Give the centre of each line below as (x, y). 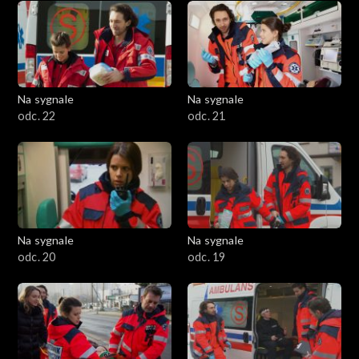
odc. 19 (207, 257)
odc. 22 (37, 116)
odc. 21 (207, 116)
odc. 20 (37, 257)
